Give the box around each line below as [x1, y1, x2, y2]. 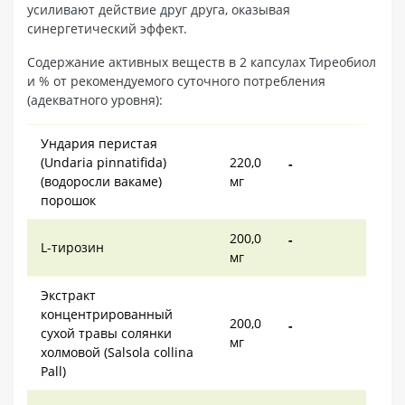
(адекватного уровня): [27, 90, 163, 108]
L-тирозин [41, 238, 104, 256]
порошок [41, 191, 96, 209]
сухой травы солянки [41, 324, 172, 342]
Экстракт [41, 286, 96, 304]
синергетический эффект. [27, 19, 187, 37]
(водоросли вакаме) [41, 172, 162, 190]
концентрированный [41, 305, 173, 323]
